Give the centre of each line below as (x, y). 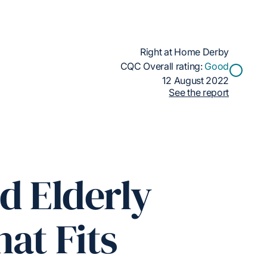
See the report (199, 92)
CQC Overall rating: (162, 66)
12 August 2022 (195, 80)
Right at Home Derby (184, 52)
